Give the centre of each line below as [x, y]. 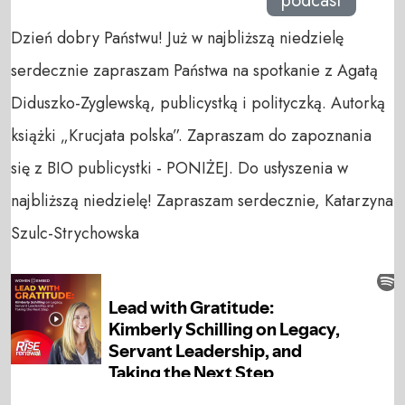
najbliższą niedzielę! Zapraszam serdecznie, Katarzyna [202, 201]
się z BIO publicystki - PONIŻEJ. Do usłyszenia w [179, 169]
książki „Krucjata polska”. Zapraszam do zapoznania [191, 136]
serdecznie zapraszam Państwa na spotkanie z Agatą [194, 71]
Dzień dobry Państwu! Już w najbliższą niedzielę [177, 38]
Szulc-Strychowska [75, 234]
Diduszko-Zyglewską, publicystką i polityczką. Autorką [198, 104]
